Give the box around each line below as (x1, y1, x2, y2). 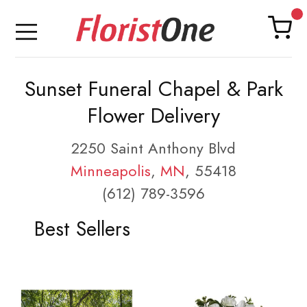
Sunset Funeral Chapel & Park (24, 75, 283, 103)
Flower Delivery (87, 101, 220, 130)
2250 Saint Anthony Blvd (71, 138, 236, 159)
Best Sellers (34, 215, 130, 243)
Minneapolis (71, 160, 151, 182)
